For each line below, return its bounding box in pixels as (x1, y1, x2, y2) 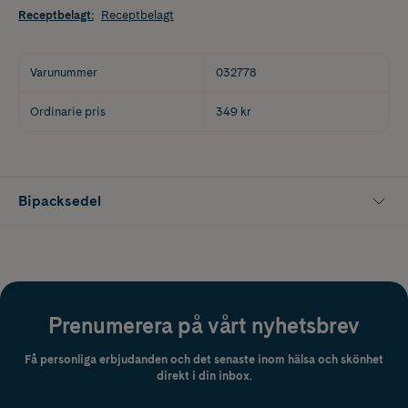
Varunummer (30, 65, 97, 79)
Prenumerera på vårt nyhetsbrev (48, 311, 360, 339)
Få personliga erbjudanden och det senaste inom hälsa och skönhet (25, 352, 383, 366)
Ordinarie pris (30, 104, 106, 118)
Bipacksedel (18, 191, 101, 209)
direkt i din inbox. (156, 368, 252, 382)
